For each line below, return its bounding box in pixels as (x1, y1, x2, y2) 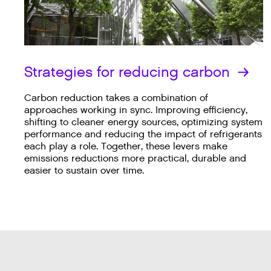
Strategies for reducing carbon (24, 62, 234, 82)
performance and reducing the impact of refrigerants (24, 128, 262, 141)
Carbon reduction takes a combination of (24, 91, 208, 105)
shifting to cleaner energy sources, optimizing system (24, 116, 263, 129)
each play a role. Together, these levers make (24, 140, 227, 153)
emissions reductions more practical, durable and (24, 152, 246, 165)
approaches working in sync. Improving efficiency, (24, 103, 247, 117)
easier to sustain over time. (24, 164, 144, 177)
